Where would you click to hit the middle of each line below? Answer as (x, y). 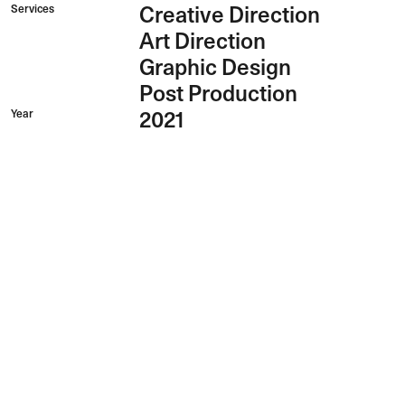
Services (33, 9)
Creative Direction (229, 15)
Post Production (218, 94)
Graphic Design (215, 68)
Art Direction (202, 42)
